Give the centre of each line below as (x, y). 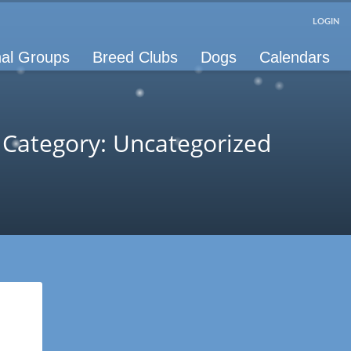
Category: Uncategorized (137, 143)
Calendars (295, 57)
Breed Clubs (135, 57)
